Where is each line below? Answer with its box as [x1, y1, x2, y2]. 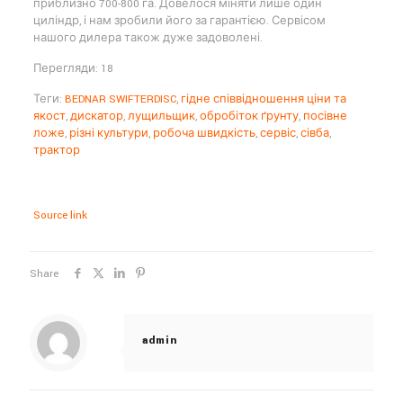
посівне [302, 108, 347, 124]
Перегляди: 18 [32, 60, 113, 76]
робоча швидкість [152, 125, 255, 141]
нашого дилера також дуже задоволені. [32, 30, 263, 46]
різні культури [68, 125, 148, 141]
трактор [32, 142, 80, 158]
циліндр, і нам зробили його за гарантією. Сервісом [32, 13, 326, 29]
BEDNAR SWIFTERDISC [64, 91, 176, 107]
